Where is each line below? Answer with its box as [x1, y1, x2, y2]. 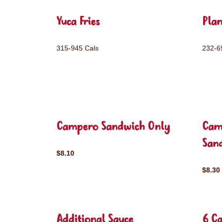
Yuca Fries [56, 14, 100, 30]
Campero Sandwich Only [56, 119, 170, 135]
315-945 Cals [56, 44, 99, 52]
